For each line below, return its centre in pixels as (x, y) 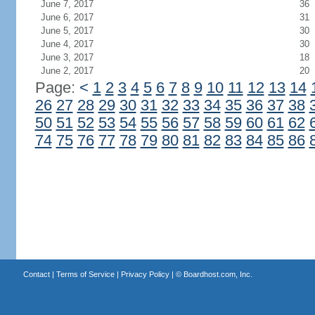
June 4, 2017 (67, 44)
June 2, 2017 (67, 71)
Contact (36, 274)
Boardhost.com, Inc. (218, 274)
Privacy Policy (145, 274)
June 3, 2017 (67, 57)
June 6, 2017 (67, 17)
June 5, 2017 (67, 31)
